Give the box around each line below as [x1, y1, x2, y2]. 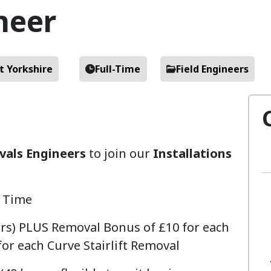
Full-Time [95, 62, 141, 76]
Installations [153, 145, 232, 162]
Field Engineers [176, 62, 249, 76]
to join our [89, 145, 153, 162]
